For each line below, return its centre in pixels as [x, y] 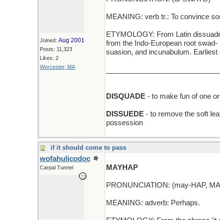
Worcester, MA [57, 67]
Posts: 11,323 [56, 49]
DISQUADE [126, 96]
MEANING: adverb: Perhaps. [153, 203]
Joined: [49, 40]
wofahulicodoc [65, 159]
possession [124, 123]
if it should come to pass [88, 148]
